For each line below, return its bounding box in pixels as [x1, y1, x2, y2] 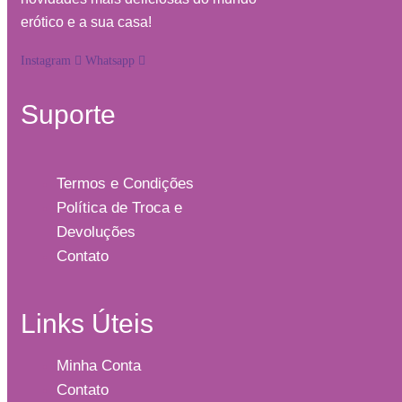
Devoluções [57, 223, 135, 240]
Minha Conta [57, 356, 141, 374]
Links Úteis [21, 308, 153, 338]
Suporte [21, 100, 116, 130]
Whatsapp [85, 54, 135, 68]
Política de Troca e [57, 198, 182, 216]
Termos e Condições [57, 174, 194, 192]
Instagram [21, 54, 71, 68]
